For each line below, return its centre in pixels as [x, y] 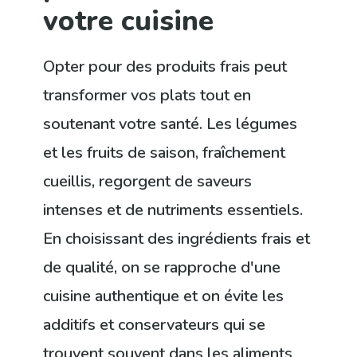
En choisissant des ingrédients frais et [177, 239]
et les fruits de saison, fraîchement [165, 153]
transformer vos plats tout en [147, 96]
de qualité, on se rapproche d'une [162, 268]
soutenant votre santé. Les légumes [171, 124]
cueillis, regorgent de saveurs [148, 182]
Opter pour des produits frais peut [165, 67]
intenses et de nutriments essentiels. [173, 210]
